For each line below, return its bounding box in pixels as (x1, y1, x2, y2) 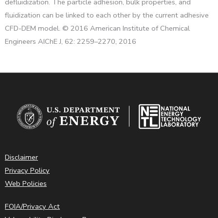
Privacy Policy (5, 165, 50, 176)
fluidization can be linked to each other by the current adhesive (5, 10, 209, 20)
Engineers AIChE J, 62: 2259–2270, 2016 (5, 36, 136, 46)
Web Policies (5, 179, 47, 189)
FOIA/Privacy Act (5, 201, 60, 212)
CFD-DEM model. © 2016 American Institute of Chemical (5, 23, 190, 33)
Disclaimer (5, 152, 38, 163)
